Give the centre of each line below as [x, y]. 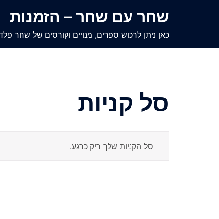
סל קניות [123, 103]
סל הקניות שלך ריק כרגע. [111, 146]
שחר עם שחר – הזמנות [89, 16]
